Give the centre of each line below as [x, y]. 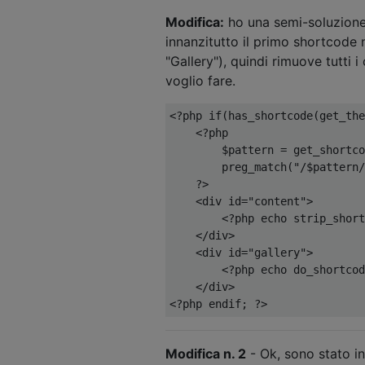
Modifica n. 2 [206, 353]
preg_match [228, 167]
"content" [277, 201]
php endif [212, 303]
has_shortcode [270, 115]
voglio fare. [200, 80]
